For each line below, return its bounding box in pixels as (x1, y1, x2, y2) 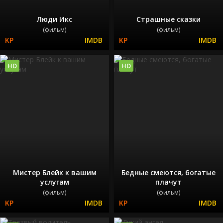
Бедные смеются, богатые (121, 168, 216, 178)
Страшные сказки (136, 14, 201, 24)
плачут (155, 177, 182, 187)
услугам (40, 177, 69, 187)
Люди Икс (37, 14, 72, 24)
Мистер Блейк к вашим (12, 168, 97, 178)
